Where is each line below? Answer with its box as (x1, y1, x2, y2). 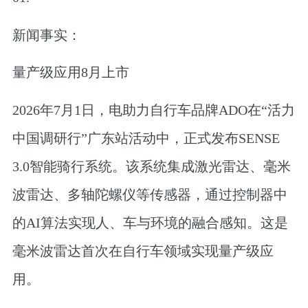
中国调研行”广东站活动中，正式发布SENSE (12, 130, 280, 146)
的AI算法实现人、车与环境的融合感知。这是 (12, 214, 288, 230)
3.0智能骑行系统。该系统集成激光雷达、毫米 (12, 158, 291, 174)
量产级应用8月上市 (12, 65, 129, 80)
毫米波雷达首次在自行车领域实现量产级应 (12, 243, 274, 258)
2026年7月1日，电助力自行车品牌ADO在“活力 (12, 102, 295, 118)
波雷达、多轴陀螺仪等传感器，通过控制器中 (12, 186, 287, 202)
